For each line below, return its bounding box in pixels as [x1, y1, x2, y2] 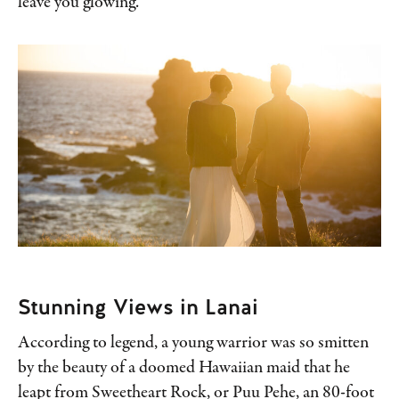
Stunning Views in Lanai [18, 293, 258, 322]
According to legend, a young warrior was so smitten [18, 334, 369, 354]
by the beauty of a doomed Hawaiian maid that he [18, 359, 350, 379]
